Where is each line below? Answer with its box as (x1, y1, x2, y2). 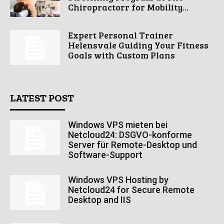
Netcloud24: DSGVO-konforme (68, 129, 192, 140)
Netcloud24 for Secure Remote (68, 184, 194, 195)
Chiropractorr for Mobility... (68, 1, 188, 13)
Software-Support (68, 149, 142, 160)
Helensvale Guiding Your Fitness (68, 39, 208, 51)
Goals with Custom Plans (68, 49, 175, 61)
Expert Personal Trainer (68, 29, 173, 41)
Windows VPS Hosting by (68, 174, 168, 185)
